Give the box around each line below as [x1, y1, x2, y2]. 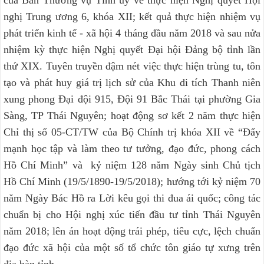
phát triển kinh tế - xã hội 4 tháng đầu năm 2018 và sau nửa [4, 27, 260, 39]
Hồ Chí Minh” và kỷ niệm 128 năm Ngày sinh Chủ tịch [4, 159, 260, 171]
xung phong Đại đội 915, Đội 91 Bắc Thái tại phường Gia [4, 93, 260, 105]
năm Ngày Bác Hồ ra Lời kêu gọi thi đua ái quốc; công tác [4, 192, 260, 204]
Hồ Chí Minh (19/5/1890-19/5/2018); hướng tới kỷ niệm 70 [4, 176, 260, 188]
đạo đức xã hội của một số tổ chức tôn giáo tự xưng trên [4, 242, 260, 254]
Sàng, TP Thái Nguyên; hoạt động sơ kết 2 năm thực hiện [4, 110, 260, 122]
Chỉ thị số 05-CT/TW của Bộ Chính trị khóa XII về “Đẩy [4, 126, 260, 138]
